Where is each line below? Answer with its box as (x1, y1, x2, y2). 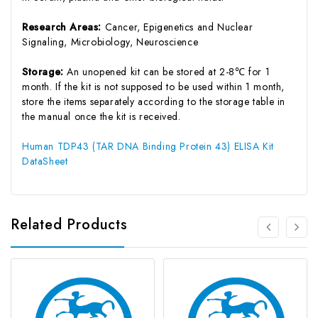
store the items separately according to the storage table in (22, 94, 286, 109)
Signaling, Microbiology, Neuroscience (22, 34, 199, 49)
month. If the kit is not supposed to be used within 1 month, (22, 79, 285, 94)
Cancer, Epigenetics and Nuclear (104, 19, 253, 34)
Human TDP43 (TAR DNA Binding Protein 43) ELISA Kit (22, 138, 275, 153)
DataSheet (22, 153, 68, 168)
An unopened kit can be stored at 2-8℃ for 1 (67, 64, 270, 79)
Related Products (11, 214, 128, 235)
